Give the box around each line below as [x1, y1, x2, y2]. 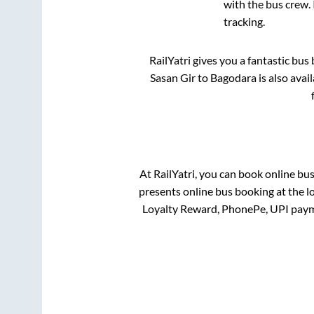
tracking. [223, 14, 265, 28]
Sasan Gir [149, 70, 196, 84]
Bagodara [210, 70, 257, 84]
